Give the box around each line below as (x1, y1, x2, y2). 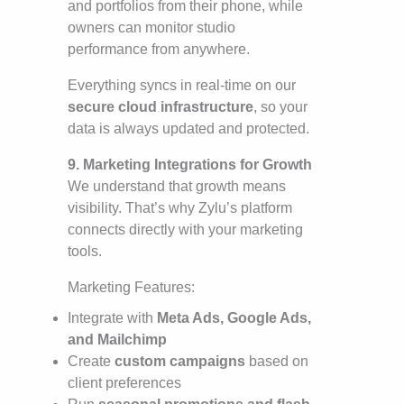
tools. (68, 243, 102, 260)
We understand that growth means (68, 179, 286, 195)
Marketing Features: (68, 280, 195, 296)
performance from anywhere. (68, 41, 250, 58)
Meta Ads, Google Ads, (157, 310, 311, 326)
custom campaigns (115, 353, 245, 370)
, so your (253, 99, 308, 115)
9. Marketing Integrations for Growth (68, 157, 312, 173)
